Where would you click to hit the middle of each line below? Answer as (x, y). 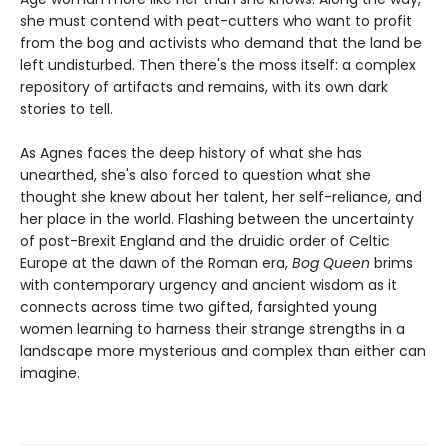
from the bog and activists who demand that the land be (221, 43)
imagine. (50, 373)
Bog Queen (331, 263)
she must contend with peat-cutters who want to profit (216, 21)
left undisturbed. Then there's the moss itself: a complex (218, 65)
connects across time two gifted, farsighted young (198, 307)
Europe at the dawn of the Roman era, (156, 263)
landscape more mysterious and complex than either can (223, 351)
